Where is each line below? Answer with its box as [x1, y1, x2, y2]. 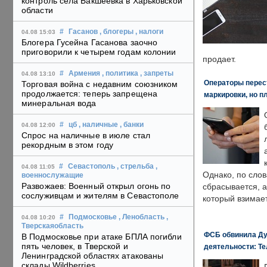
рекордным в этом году [21, 140, 114, 150]
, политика [102, 70, 138, 77]
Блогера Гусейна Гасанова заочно [21, 38, 158, 48]
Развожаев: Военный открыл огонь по [21, 181, 171, 191]
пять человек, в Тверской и [21, 241, 128, 252]
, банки [120, 121, 144, 129]
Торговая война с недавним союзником [21, 79, 178, 89]
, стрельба [117, 163, 154, 170]
